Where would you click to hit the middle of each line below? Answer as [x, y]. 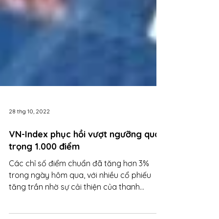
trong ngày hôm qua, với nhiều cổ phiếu [80, 193]
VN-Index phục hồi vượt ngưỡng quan [87, 152]
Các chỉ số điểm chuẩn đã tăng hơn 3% [79, 181]
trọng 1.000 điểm [44, 164]
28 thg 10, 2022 [29, 129]
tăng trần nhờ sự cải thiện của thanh [74, 204]
